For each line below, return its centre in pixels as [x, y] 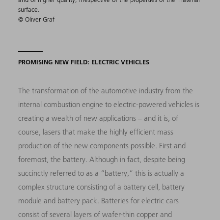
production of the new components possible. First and [102, 146]
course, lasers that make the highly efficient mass [96, 132]
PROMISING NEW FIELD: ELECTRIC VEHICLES [84, 62]
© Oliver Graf [37, 19]
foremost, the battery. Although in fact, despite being [102, 160]
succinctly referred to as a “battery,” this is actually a [101, 173]
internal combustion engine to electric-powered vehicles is [109, 105]
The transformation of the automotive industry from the [106, 91]
